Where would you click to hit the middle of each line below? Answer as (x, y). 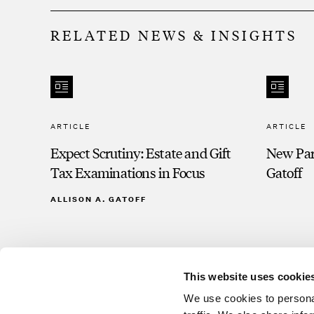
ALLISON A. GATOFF (98, 199)
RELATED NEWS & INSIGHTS (174, 35)
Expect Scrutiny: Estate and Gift (141, 153)
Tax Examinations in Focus (128, 172)
